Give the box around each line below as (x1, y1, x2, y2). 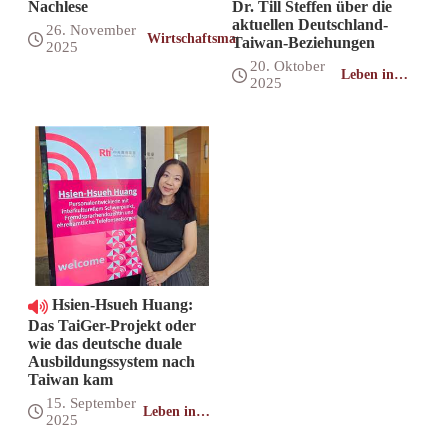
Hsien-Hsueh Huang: (48, 296, 194, 314)
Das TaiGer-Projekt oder (28, 316, 197, 334)
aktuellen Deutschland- (231, 16, 388, 34)
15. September (46, 394, 137, 411)
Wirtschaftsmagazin (146, 31, 268, 47)
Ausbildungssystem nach (28, 352, 196, 370)
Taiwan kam (28, 370, 114, 388)
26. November (46, 22, 137, 39)
